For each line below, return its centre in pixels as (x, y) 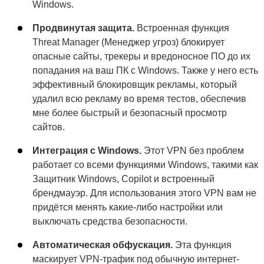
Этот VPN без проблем (193, 151)
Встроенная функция (182, 28)
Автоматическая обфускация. (103, 245)
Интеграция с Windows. (87, 151)
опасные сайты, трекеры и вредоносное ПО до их (141, 57)
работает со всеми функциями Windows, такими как (145, 165)
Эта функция (202, 245)
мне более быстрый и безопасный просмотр (130, 113)
